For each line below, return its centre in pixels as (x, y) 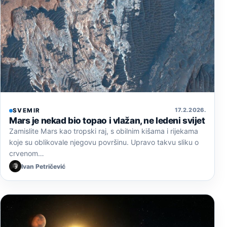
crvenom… (27, 154)
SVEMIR (27, 111)
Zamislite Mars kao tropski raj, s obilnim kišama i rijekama (104, 131)
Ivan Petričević (43, 166)
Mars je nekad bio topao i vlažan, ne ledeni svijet (107, 121)
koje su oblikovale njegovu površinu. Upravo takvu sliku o (104, 142)
